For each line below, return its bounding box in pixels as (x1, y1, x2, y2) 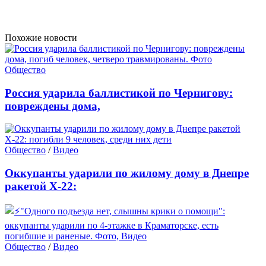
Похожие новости (5, 32, 77, 43)
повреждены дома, (5, 99, 100, 112)
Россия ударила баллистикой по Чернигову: (5, 86, 233, 99)
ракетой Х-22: (5, 179, 77, 192)
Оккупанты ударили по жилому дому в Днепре (5, 166, 249, 179)
